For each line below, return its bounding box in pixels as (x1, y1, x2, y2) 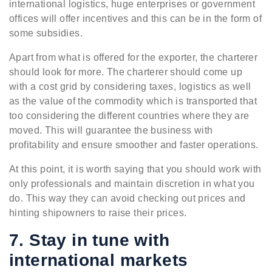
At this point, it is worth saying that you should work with (9, 163, 262, 174)
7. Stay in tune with (9, 230, 169, 250)
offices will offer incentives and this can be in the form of (9, 13, 262, 24)
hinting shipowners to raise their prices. (9, 207, 187, 218)
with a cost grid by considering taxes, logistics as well (9, 81, 251, 92)
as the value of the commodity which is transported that (9, 95, 257, 106)
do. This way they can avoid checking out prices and (9, 192, 246, 203)
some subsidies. (9, 27, 83, 38)
